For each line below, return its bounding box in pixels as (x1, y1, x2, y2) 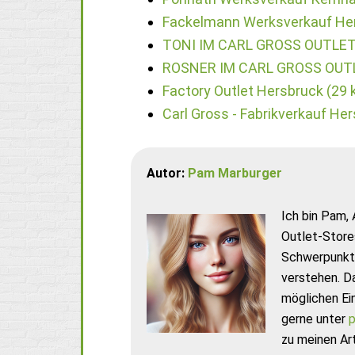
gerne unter (281, 311, 349, 326)
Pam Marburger (188, 165, 282, 181)
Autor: (147, 165, 188, 181)
